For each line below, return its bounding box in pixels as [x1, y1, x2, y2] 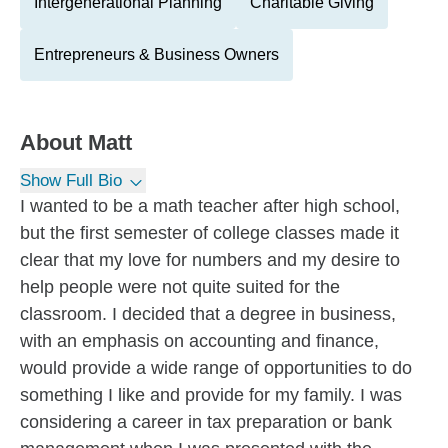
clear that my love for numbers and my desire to [20, 250, 400, 270]
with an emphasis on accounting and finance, [20, 331, 379, 351]
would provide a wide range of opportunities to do [20, 358, 412, 378]
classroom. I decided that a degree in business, [20, 304, 396, 324]
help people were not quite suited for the [20, 277, 340, 297]
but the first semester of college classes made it [20, 223, 399, 243]
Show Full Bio [20, 171, 122, 190]
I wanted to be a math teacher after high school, [20, 196, 400, 216]
